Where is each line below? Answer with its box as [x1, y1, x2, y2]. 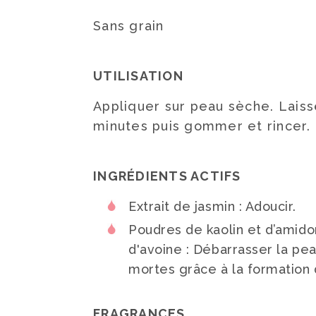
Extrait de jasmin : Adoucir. [128, 199, 296, 214]
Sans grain [93, 18, 164, 33]
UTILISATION [93, 68, 183, 83]
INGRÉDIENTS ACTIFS [93, 169, 241, 183]
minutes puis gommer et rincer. [93, 119, 310, 133]
